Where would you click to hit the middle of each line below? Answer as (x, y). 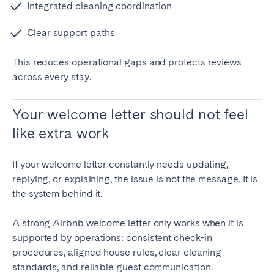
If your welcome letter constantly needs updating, (120, 165)
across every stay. (52, 77)
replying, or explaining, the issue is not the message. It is (135, 179)
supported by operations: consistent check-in (112, 238)
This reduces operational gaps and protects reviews (127, 62)
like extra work (61, 133)
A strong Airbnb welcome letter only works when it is (128, 223)
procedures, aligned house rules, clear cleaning (117, 253)
